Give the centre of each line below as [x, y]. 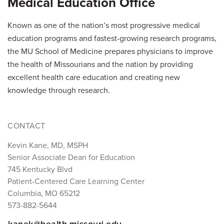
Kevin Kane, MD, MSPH [48, 146]
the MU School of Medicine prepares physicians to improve [110, 52]
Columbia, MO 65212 [44, 194]
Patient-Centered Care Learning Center [76, 182]
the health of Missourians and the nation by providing [100, 65]
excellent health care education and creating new [94, 78]
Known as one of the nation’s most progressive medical [104, 26]
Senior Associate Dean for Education [71, 158]
